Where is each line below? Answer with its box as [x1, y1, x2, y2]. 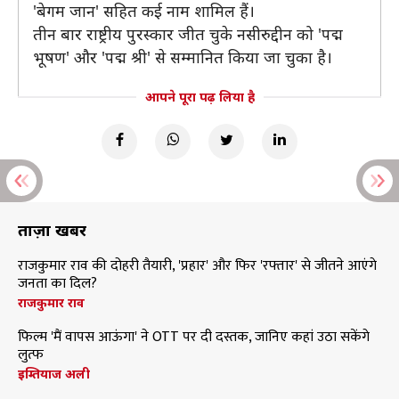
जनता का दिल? [18, 272, 97, 296]
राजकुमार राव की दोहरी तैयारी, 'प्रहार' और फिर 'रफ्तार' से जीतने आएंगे [18, 254, 377, 278]
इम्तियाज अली [18, 365, 90, 382]
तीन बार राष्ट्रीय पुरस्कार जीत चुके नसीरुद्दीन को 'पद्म [33, 23, 343, 45]
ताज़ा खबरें [18, 219, 86, 240]
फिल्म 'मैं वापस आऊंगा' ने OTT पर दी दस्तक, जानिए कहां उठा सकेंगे [18, 325, 370, 349]
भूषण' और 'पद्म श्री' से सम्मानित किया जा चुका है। [33, 46, 332, 68]
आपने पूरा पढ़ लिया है [144, 88, 255, 105]
